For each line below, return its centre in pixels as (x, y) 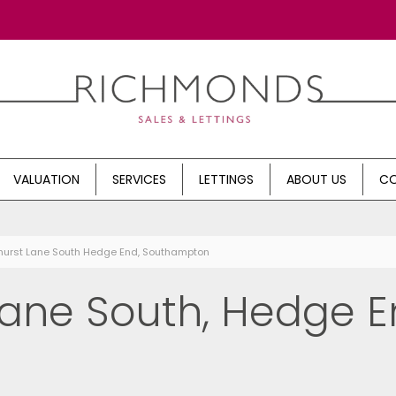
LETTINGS (226, 180)
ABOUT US (316, 180)
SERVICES (139, 180)
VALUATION (46, 180)
